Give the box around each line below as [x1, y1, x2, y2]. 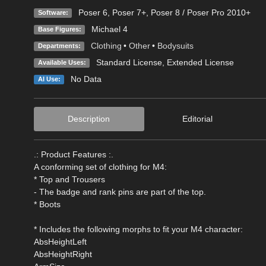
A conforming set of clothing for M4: [34, 161, 167, 172]
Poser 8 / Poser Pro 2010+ [150, 7, 251, 17]
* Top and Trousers [34, 174, 105, 184]
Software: [37, 8, 68, 16]
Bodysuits [157, 40, 194, 50]
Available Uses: [37, 58, 86, 66]
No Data [70, 74, 102, 84]
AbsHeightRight [34, 249, 92, 259]
